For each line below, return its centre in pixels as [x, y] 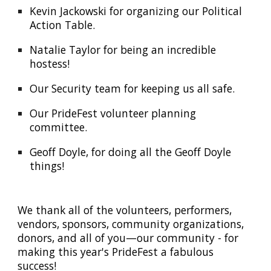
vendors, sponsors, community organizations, [131, 224]
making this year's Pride [78, 252]
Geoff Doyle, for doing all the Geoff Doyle [131, 152]
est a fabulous [178, 252]
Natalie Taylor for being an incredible [123, 50]
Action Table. [63, 25]
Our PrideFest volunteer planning [113, 113]
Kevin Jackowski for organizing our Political [136, 11]
